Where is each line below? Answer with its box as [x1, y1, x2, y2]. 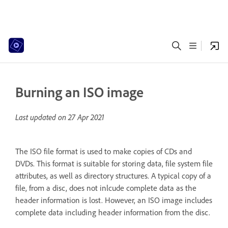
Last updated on [15, 112, 68, 122]
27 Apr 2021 [68, 112, 104, 122]
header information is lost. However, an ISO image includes [15, 195, 212, 205]
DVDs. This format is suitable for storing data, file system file [15, 158, 213, 168]
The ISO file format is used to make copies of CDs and [15, 146, 192, 156]
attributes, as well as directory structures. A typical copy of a [15, 170, 211, 181]
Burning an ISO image [15, 83, 144, 101]
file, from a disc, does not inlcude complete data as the [15, 183, 196, 193]
